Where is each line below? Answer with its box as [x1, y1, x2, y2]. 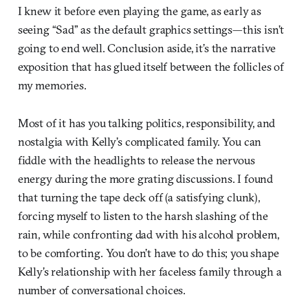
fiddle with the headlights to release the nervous [17, 153, 255, 168]
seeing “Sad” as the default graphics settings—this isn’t [17, 22, 285, 37]
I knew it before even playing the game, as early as [17, 3, 262, 19]
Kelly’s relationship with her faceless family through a [17, 264, 282, 279]
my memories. [17, 78, 87, 93]
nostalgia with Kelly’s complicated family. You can [17, 134, 262, 149]
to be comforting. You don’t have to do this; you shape [17, 245, 279, 261]
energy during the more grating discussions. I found [17, 171, 274, 186]
